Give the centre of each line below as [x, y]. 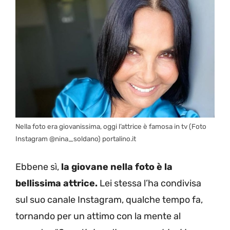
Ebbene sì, [38, 167]
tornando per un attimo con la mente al [98, 216]
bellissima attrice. [56, 183]
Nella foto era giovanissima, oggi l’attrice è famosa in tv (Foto [111, 126]
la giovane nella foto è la [117, 167]
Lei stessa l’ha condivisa [149, 183]
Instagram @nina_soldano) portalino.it [76, 138]
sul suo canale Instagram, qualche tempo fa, [109, 199]
